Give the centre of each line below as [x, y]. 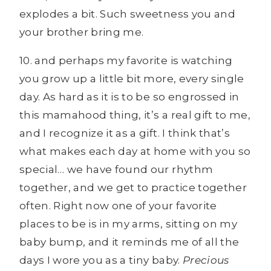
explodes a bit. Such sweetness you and [127, 14]
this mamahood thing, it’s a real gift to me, [135, 115]
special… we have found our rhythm [116, 170]
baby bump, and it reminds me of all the [129, 242]
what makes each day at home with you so [135, 152]
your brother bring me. [82, 32]
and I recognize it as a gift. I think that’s [125, 133]
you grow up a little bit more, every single [132, 79]
